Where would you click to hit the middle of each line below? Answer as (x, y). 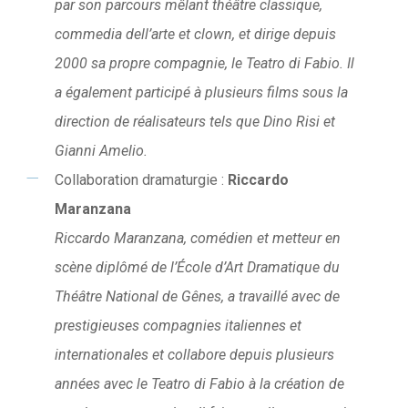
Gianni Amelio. (101, 151)
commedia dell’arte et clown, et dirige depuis (195, 35)
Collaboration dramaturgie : (141, 180)
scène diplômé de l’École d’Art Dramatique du (197, 268)
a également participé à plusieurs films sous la (201, 93)
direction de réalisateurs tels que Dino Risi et (194, 122)
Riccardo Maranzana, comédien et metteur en (197, 239)
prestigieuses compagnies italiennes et (178, 326)
